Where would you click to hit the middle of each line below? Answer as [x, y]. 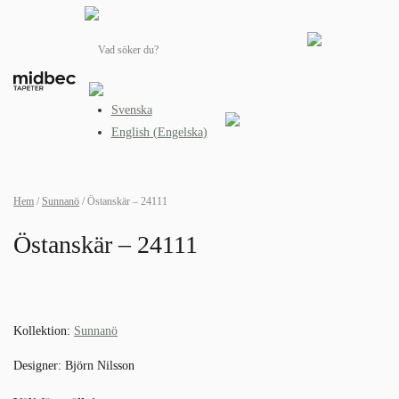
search [99, 41]
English [130, 133]
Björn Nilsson [100, 366]
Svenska [131, 110]
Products [105, 28]
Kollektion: [44, 331]
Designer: [39, 366]
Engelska [180, 133]
